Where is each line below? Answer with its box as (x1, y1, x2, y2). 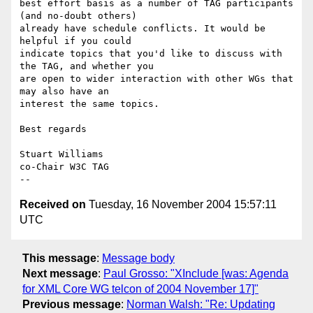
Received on (20, 198, 86, 211)
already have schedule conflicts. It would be (20, 23, 265, 34)
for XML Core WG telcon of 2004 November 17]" (22, 282, 259, 295)
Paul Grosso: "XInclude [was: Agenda (103, 267, 289, 279)
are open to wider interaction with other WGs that (20, 73, 293, 85)
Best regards (20, 124, 87, 135)
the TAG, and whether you (20, 61, 154, 72)
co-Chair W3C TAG (20, 161, 109, 173)
